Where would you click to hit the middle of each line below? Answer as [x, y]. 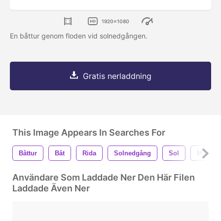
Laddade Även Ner [51, 188]
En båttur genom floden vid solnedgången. [80, 36]
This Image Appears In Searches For [89, 133]
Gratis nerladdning [117, 76]
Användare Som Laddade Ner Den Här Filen [104, 178]
